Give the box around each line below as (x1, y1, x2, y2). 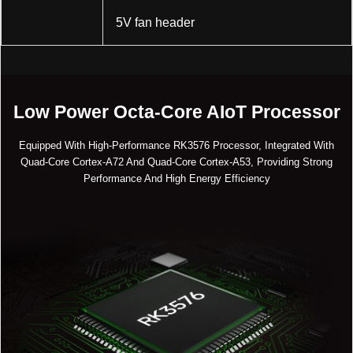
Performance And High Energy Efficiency (83, 172, 270, 184)
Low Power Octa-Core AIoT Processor (13, 102, 340, 123)
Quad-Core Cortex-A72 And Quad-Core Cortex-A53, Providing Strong (20, 155, 333, 168)
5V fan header (116, 15, 195, 29)
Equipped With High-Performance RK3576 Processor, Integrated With (19, 139, 334, 151)
